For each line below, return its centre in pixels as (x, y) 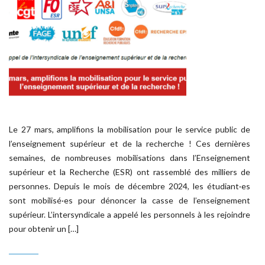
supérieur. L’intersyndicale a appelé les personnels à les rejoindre (130, 214)
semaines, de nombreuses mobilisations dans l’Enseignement (130, 158)
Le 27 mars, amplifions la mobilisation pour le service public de (130, 129)
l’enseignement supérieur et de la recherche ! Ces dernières (130, 143)
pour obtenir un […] (44, 229)
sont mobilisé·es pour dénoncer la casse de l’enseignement (130, 200)
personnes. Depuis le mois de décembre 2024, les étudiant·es (130, 186)
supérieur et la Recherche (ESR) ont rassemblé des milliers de (130, 172)
